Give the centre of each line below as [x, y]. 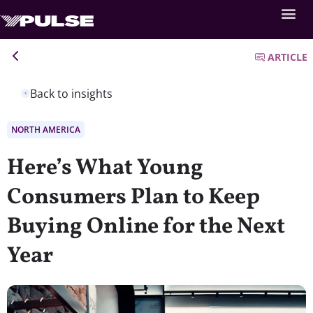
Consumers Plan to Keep [133, 197]
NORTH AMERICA [46, 129]
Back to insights [71, 93]
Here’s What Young [105, 168]
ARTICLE [287, 57]
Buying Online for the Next [146, 227]
